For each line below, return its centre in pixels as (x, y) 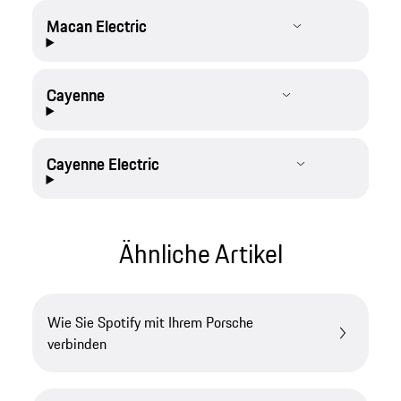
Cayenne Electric (102, 163)
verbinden (77, 344)
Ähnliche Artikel (200, 254)
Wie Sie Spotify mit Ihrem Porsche (151, 323)
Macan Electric (96, 26)
